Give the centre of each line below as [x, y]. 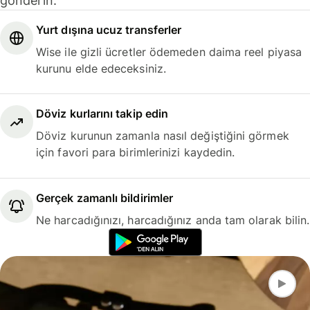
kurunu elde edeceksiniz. [101, 68]
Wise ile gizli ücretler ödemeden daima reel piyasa [169, 52]
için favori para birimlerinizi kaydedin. [136, 153]
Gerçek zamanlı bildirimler [105, 198]
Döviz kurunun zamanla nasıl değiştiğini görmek [163, 136]
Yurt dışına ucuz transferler [109, 29]
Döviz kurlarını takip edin [102, 114]
